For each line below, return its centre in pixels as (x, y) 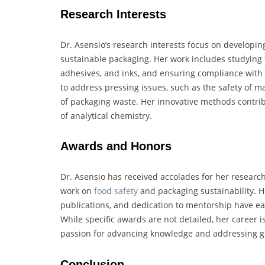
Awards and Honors (116, 146)
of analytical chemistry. (106, 115)
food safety (116, 191)
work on (77, 191)
